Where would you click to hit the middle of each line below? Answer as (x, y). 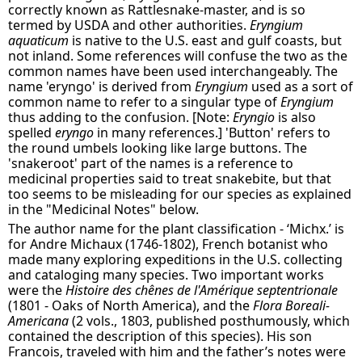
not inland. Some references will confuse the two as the (178, 56)
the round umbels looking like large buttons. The (158, 148)
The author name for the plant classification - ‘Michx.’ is (177, 229)
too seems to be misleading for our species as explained (180, 194)
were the (37, 290)
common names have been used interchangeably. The (173, 71)
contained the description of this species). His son (160, 336)
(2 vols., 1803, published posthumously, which (210, 321)
